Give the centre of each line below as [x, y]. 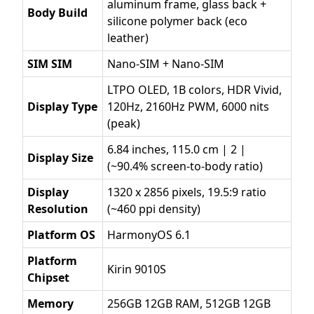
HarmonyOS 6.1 [149, 235]
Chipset [48, 278]
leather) [128, 38]
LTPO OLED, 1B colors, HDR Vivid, [194, 90]
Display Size [60, 158]
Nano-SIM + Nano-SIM [166, 64]
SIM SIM [50, 64]
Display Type [62, 107]
